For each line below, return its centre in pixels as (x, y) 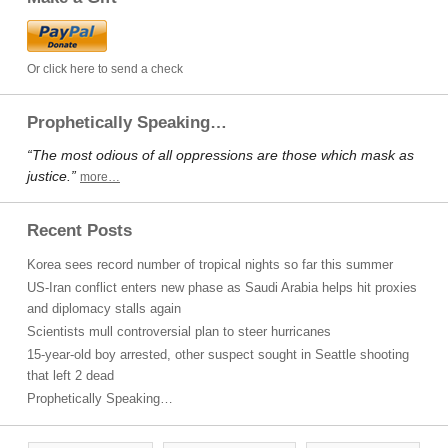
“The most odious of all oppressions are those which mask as (220, 155)
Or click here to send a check (105, 69)
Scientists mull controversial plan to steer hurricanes (179, 331)
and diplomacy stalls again (104, 308)
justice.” (51, 176)
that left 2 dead (70, 375)
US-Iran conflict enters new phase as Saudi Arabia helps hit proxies (222, 287)
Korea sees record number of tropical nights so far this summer (210, 264)
